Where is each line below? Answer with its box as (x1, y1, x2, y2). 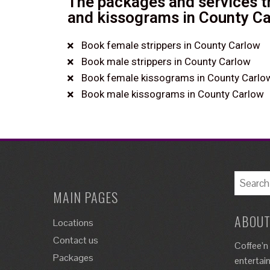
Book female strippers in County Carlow (81, 39, 260, 51)
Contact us (53, 234, 99, 246)
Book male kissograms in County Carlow (81, 88, 264, 100)
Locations (53, 216, 94, 229)
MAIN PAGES (53, 187, 119, 207)
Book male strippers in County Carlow (81, 55, 251, 67)
